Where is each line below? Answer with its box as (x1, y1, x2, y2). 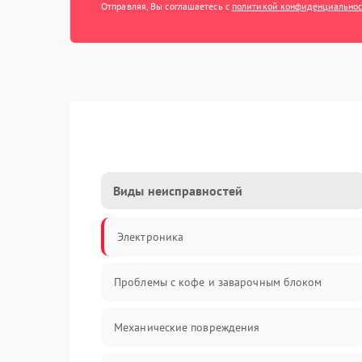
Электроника (117, 229, 184, 244)
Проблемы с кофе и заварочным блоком (114, 275, 322, 289)
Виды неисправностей (113, 183, 242, 199)
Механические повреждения (114, 320, 260, 335)
